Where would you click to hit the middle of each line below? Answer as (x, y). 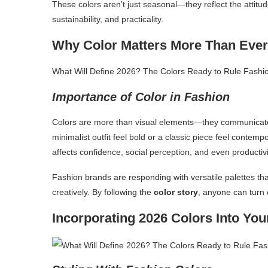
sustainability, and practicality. (108, 19)
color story (176, 192)
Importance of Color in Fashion (141, 97)
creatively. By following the (103, 192)
